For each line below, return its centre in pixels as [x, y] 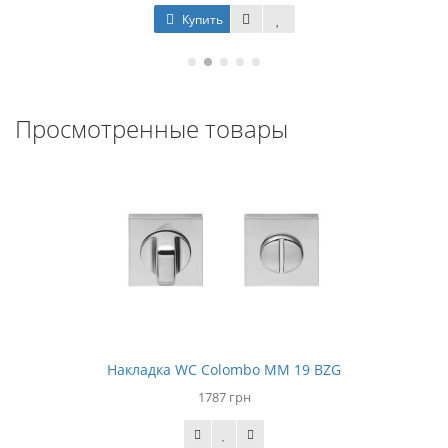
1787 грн [224, 397]
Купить [200, 19]
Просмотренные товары [151, 128]
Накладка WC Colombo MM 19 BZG [224, 369]
